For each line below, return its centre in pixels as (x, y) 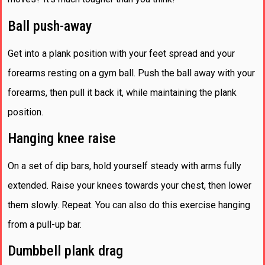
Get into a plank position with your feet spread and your (121, 53)
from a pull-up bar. (45, 224)
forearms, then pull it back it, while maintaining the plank (122, 92)
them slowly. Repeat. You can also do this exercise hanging (129, 205)
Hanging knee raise (62, 138)
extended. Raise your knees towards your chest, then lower (130, 185)
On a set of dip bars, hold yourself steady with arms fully (125, 166)
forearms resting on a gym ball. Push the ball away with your (131, 73)
